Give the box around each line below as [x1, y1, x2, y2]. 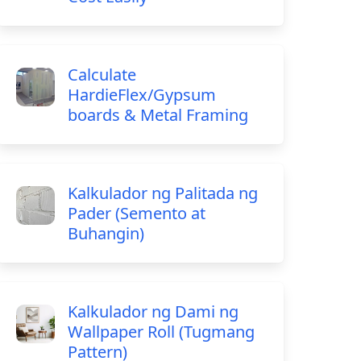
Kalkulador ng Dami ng [68, 301, 239, 322]
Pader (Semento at [68, 202, 206, 224]
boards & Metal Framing [68, 104, 249, 126]
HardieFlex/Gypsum [68, 84, 217, 106]
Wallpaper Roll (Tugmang [68, 321, 255, 342]
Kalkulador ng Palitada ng [68, 182, 259, 204]
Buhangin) [68, 222, 145, 244]
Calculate [68, 64, 137, 85]
